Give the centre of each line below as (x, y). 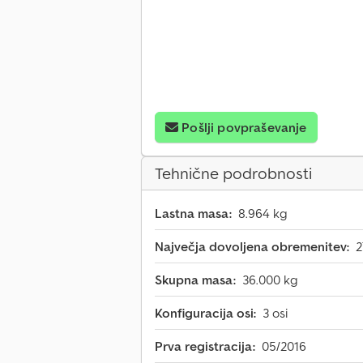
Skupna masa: (195, 280)
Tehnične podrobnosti (233, 174)
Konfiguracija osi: (205, 313)
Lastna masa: (193, 214)
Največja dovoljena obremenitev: (252, 247)
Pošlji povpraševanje (244, 128)
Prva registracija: (205, 346)
